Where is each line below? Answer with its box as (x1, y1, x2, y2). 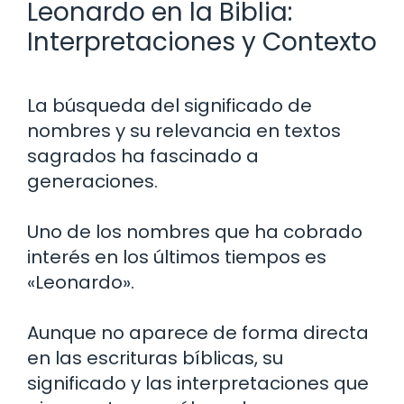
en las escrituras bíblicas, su (27, 344, 283, 371)
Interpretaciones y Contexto (27, 23, 377, 60)
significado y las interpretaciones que (27, 370, 369, 396)
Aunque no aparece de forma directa (27, 319, 369, 345)
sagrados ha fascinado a (27, 142, 259, 169)
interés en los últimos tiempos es (27, 243, 326, 270)
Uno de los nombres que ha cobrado (27, 218, 363, 244)
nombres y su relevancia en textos (27, 117, 341, 143)
